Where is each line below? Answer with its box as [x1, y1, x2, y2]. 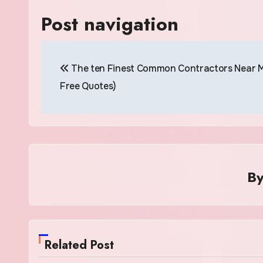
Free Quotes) [60, 80, 117, 92]
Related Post [45, 237, 114, 254]
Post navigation [41, 11, 178, 38]
